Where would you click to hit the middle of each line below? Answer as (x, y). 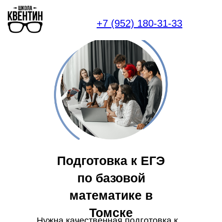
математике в (111, 195)
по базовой (111, 178)
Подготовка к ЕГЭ (111, 161)
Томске (111, 213)
